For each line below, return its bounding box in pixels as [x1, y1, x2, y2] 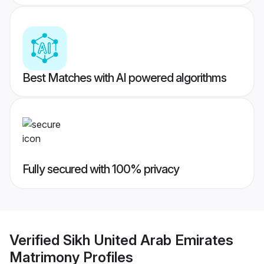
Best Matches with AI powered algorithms [22, 71, 226, 85]
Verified [9, 231, 63, 249]
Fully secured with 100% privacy [22, 162, 179, 177]
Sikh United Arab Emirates [63, 231, 233, 249]
